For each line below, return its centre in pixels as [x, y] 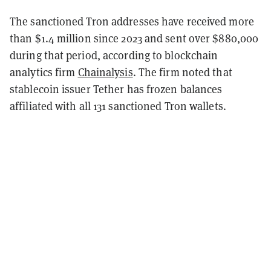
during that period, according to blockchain [114, 55]
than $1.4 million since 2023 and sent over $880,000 [134, 38]
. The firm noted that [182, 72]
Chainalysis [105, 72]
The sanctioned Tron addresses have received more [132, 21]
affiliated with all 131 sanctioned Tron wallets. [118, 106]
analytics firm [44, 72]
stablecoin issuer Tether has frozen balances [116, 89]
